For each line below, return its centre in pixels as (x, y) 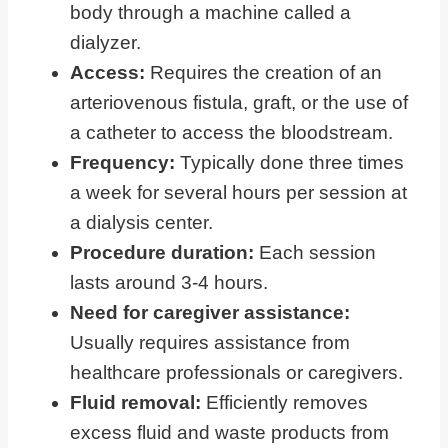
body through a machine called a (210, 13)
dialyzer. (105, 43)
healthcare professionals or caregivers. (236, 373)
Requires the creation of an (266, 73)
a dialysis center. (141, 223)
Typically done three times (289, 163)
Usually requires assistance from (210, 343)
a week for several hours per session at (238, 193)
